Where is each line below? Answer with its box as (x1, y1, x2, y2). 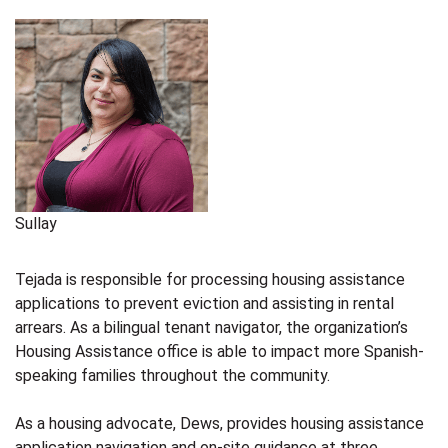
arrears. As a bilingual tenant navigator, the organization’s (15, 317, 408, 337)
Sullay (15, 213, 57, 233)
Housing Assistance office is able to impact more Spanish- (15, 341, 424, 361)
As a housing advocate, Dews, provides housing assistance (15, 413, 424, 433)
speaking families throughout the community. (15, 365, 330, 385)
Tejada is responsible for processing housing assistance (15, 269, 405, 289)
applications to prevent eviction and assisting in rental (15, 293, 394, 313)
